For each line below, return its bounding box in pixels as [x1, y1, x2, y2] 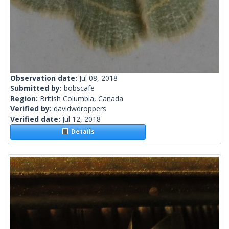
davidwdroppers [54, 104, 106, 114]
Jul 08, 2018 [79, 73, 118, 83]
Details [67, 127, 95, 136]
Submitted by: [10, 83, 64, 94]
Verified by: [10, 104, 54, 114]
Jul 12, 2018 [62, 114, 101, 124]
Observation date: [10, 73, 79, 83]
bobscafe [64, 83, 95, 94]
